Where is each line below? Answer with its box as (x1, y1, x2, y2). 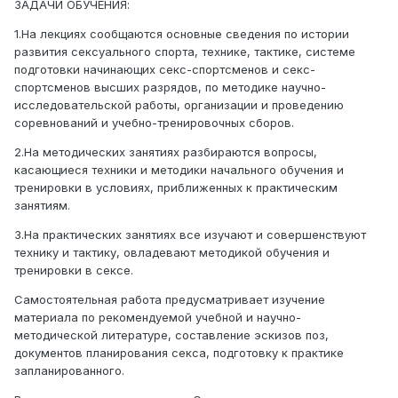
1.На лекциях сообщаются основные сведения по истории (14, 27, 349, 42)
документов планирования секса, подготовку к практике (14, 346, 344, 361)
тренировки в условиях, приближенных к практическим (14, 180, 338, 195)
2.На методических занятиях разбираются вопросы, (14, 145, 317, 160)
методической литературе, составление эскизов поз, (14, 328, 329, 343)
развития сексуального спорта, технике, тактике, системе (14, 44, 355, 60)
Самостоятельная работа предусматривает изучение (14, 292, 325, 307)
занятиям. (14, 198, 70, 213)
